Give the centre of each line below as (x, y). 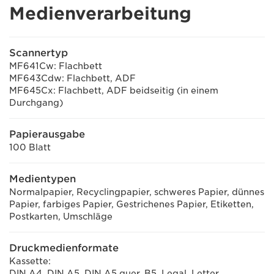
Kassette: (30, 261)
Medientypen (43, 179)
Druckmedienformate (64, 248)
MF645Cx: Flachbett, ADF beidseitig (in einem (114, 91)
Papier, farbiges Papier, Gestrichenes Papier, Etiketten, (131, 204)
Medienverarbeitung (100, 13)
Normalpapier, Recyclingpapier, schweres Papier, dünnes (137, 192)
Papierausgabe (47, 134)
